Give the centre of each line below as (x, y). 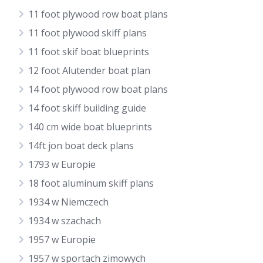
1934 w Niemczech (68, 202)
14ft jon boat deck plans (81, 146)
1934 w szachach (65, 221)
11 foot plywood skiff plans (87, 33)
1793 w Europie (62, 164)
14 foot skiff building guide (87, 108)
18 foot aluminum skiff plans (91, 183)
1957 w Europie (62, 240)
